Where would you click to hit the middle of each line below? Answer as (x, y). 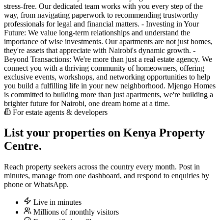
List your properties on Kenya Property (104, 133)
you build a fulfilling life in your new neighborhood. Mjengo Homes (110, 85)
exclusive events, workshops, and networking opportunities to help (107, 77)
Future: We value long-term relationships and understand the (97, 32)
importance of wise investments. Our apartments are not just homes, (108, 41)
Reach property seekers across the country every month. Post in (102, 167)
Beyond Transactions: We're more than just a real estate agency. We (108, 59)
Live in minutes (56, 202)
